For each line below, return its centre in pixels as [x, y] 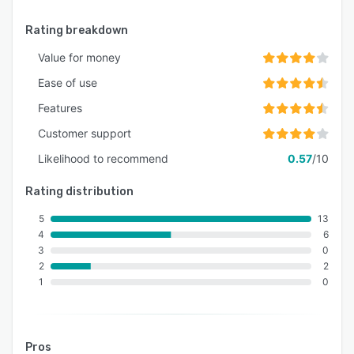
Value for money [79, 58]
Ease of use [68, 83]
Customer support [85, 134]
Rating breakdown [77, 31]
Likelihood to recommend [103, 159]
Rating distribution [79, 192]
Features [60, 108]
